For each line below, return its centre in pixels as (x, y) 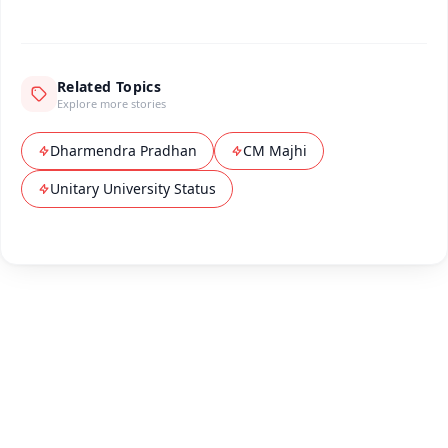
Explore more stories (111, 104)
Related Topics (109, 87)
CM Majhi (275, 151)
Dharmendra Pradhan (123, 151)
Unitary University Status (133, 189)
